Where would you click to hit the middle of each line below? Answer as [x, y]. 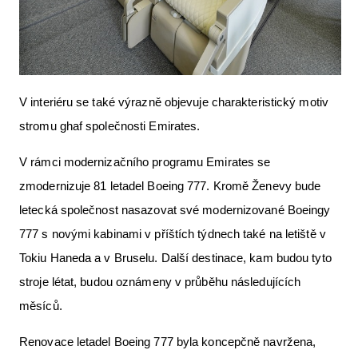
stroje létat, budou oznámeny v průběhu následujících [160, 281]
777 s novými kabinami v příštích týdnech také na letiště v [173, 233]
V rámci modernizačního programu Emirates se [145, 161]
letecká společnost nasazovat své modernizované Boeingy [175, 209]
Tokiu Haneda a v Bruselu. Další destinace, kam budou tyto [175, 257]
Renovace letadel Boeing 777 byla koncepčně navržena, [168, 341]
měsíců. [41, 305]
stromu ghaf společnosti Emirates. [110, 125]
